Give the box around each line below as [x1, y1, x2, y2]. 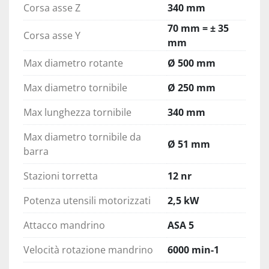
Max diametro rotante [23, 56, 123, 70]
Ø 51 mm [168, 138, 210, 151]
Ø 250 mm [168, 81, 216, 95]
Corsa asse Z [23, 1, 80, 15]
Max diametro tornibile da [23, 130, 141, 144]
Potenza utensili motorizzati [23, 194, 151, 208]
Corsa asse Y [23, 29, 80, 43]
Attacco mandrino [23, 219, 105, 232]
